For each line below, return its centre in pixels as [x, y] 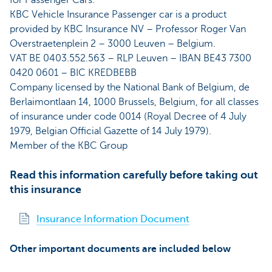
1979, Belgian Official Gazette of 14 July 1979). [110, 131]
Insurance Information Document [113, 219]
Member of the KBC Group [69, 146]
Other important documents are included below [120, 249]
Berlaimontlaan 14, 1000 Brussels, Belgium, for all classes [134, 102]
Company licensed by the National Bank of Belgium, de [130, 88]
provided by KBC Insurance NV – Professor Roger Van [128, 29]
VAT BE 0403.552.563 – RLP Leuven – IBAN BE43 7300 [131, 59]
